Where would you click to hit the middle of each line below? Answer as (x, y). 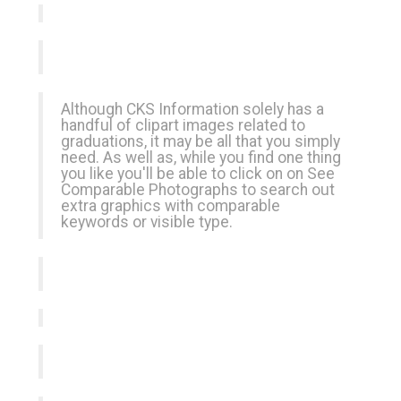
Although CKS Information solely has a (192, 109)
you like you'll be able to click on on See (198, 174)
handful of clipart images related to (183, 125)
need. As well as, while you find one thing (201, 158)
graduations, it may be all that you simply (200, 141)
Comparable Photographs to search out (198, 190)
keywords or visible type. (147, 222)
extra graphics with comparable (171, 206)
